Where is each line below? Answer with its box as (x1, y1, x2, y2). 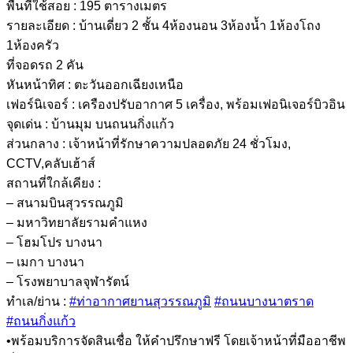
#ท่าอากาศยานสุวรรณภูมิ (69, 294, 211, 308)
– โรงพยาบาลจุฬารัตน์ (6, 274, 129, 288)
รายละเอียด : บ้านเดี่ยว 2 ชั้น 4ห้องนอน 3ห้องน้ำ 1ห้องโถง (6, 18, 321, 32)
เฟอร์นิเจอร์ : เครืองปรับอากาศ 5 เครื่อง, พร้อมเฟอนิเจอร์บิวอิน (6, 97, 345, 111)
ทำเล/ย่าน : (6, 294, 69, 308)
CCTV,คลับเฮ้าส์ (6, 156, 95, 170)
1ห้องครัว (6, 38, 59, 52)
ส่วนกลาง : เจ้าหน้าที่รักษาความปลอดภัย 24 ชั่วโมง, (6, 136, 291, 150)
